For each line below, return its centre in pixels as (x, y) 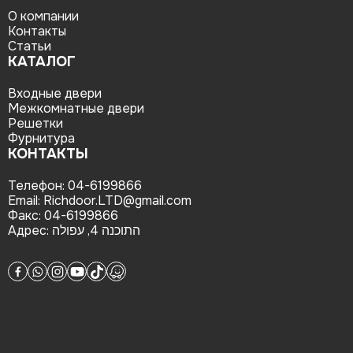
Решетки (35, 123)
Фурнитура (41, 138)
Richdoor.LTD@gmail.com (117, 201)
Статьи (30, 46)
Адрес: (30, 230)
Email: (26, 201)
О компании (43, 16)
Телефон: (38, 186)
